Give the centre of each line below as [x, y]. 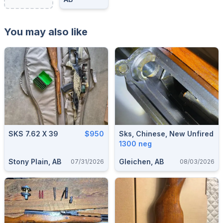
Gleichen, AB [141, 161]
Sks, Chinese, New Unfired [166, 133]
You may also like [46, 32]
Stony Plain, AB [35, 161]
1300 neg [135, 143]
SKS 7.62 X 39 [33, 133]
